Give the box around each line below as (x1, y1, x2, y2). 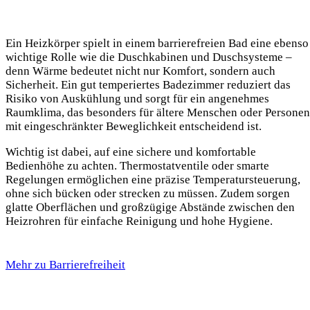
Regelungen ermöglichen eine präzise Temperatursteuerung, (6, 173, 300, 187)
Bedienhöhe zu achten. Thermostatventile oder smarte (6, 159, 269, 173)
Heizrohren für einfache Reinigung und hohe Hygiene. (6, 215, 273, 228)
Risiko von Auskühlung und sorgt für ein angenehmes (6, 92, 269, 106)
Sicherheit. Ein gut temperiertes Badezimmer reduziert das (6, 78, 291, 92)
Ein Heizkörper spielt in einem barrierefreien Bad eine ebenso (6, 37, 309, 51)
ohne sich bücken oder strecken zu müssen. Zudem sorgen (6, 187, 290, 201)
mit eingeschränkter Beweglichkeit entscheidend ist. (6, 120, 262, 134)
